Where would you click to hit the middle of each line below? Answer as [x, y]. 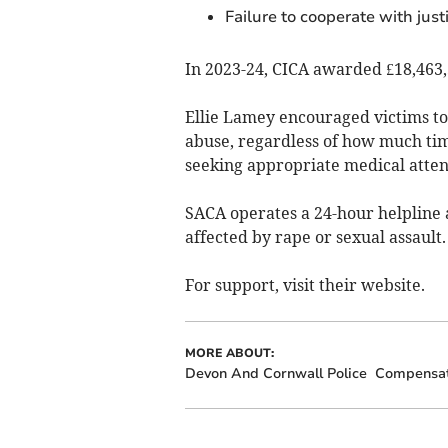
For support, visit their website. [304, 285]
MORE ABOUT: [229, 353]
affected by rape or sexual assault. [315, 237]
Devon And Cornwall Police [275, 374]
